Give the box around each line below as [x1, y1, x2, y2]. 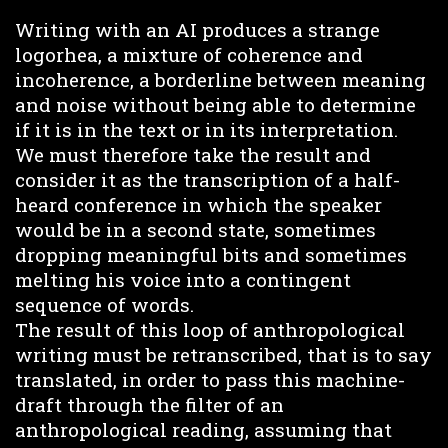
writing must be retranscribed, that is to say [15, 341, 432, 367]
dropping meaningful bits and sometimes [15, 241, 407, 267]
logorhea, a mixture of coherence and [15, 41, 363, 67]
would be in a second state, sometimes [15, 216, 376, 242]
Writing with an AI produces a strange [15, 16, 380, 42]
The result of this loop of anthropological [15, 316, 405, 342]
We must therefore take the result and [15, 141, 371, 167]
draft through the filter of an [15, 391, 284, 417]
